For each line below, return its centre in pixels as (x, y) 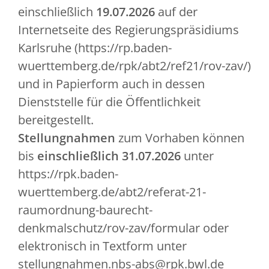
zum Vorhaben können (180, 138)
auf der (176, 11)
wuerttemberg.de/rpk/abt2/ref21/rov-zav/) (134, 65)
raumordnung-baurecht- (85, 210)
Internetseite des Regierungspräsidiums (128, 29)
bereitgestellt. (57, 119)
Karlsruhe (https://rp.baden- (95, 47)
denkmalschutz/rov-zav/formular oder (123, 228)
